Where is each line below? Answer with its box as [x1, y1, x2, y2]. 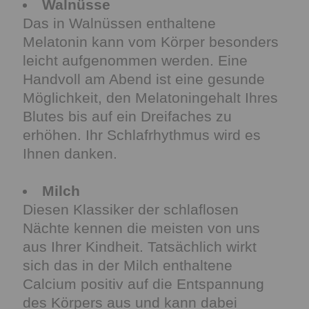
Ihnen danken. [23, 146, 117, 161]
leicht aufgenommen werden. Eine [23, 52, 248, 68]
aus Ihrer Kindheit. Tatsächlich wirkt [23, 239, 257, 255]
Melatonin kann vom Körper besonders [23, 34, 279, 50]
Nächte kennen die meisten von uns [23, 220, 260, 236]
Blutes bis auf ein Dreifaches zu [23, 108, 232, 124]
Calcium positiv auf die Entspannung [23, 276, 264, 292]
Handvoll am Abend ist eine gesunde [23, 71, 265, 87]
